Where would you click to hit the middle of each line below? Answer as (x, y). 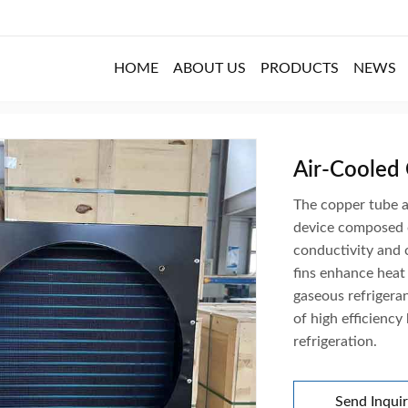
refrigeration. (335, 341)
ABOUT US (209, 68)
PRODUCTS (300, 68)
